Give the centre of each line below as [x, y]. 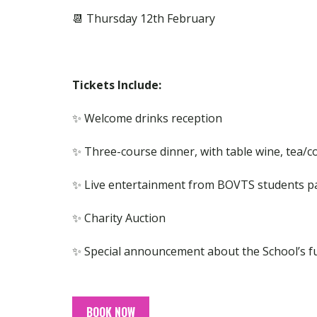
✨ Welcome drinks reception [147, 118]
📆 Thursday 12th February [144, 18]
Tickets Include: [117, 85]
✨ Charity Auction [119, 218]
